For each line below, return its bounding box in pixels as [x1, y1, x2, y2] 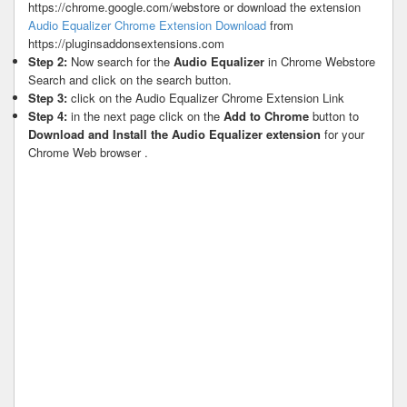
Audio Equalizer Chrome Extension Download [28, 15, 266, 34]
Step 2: [28, 52, 67, 70]
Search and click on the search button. [28, 70, 232, 88]
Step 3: [28, 88, 67, 106]
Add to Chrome [223, 106, 309, 124]
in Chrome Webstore [268, 52, 375, 70]
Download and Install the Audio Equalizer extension [28, 124, 321, 143]
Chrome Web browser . [28, 143, 148, 161]
